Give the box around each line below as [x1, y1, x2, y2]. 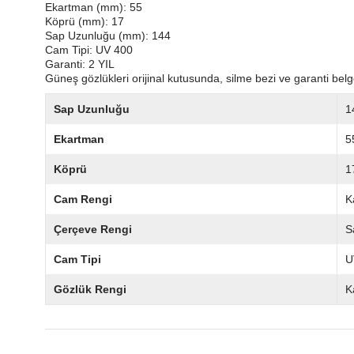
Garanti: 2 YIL [45, 58, 115, 71]
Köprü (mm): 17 [45, 15, 124, 28]
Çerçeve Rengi [54, 223, 132, 236]
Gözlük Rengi [54, 283, 126, 296]
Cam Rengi [54, 193, 112, 206]
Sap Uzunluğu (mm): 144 [45, 29, 171, 43]
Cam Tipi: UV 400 [45, 43, 133, 57]
